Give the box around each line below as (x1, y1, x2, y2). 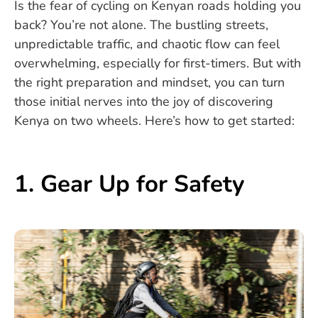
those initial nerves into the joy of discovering (14, 93, 273, 111)
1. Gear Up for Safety (14, 168, 244, 201)
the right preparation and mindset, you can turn (14, 74, 285, 92)
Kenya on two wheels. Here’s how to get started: (14, 112, 295, 130)
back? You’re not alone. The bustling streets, (14, 16, 268, 34)
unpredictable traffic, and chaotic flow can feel (14, 35, 280, 53)
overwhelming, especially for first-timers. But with (14, 55, 301, 72)
